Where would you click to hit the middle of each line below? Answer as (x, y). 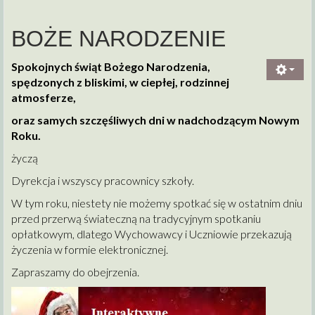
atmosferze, (44, 98)
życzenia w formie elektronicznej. (90, 250)
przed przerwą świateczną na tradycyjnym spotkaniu (136, 219)
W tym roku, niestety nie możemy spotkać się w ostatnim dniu (157, 203)
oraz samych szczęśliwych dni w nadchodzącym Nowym (155, 120)
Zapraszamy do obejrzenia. (75, 272)
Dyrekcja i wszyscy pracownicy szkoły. (104, 181)
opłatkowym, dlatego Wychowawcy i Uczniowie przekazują (152, 234)
